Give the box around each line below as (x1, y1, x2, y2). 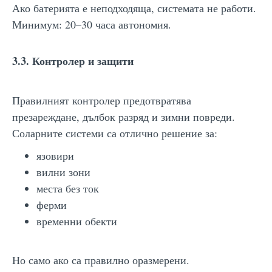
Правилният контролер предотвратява (12, 92, 191, 107)
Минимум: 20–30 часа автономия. (12, 16, 171, 32)
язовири (36, 148, 74, 163)
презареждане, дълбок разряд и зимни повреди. (12, 109, 235, 124)
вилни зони (36, 164, 90, 179)
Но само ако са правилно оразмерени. (12, 252, 189, 267)
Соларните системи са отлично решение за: (12, 125, 217, 140)
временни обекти (36, 213, 117, 228)
